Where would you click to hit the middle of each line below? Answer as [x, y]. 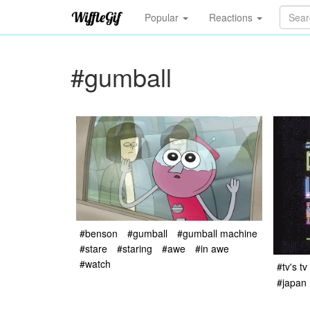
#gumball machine [217, 233]
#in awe [212, 248]
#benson [99, 233]
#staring [135, 248]
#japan [292, 282]
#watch [95, 264]
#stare [93, 248]
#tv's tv [292, 267]
